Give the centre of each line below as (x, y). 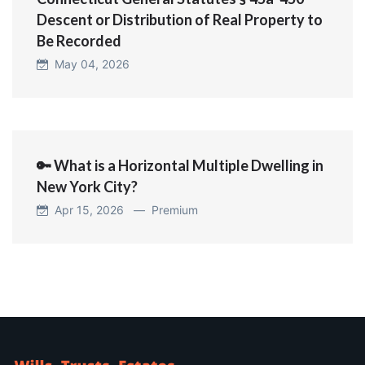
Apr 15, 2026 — (100, 210)
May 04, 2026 (89, 64)
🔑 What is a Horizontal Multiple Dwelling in (180, 166)
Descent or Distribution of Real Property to (180, 20)
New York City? (87, 187)
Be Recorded (79, 41)
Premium (175, 210)
